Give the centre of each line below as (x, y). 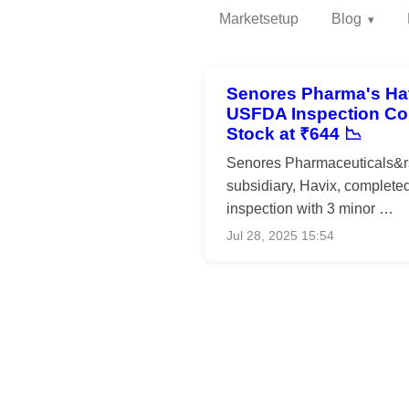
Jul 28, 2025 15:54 (280, 236)
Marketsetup (259, 19)
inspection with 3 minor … (310, 209)
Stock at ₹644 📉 (294, 134)
